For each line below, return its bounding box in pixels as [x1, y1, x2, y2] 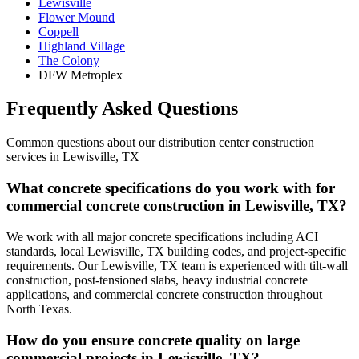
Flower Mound [38, 10, 115, 24]
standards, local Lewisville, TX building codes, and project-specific [6, 244, 346, 258]
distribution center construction [159, 135, 314, 150]
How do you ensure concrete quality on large [6, 331, 300, 349]
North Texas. [6, 301, 72, 316]
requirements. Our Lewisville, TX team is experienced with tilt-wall [6, 258, 348, 272]
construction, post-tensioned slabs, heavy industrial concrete [6, 272, 308, 287]
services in [6, 150, 63, 164]
